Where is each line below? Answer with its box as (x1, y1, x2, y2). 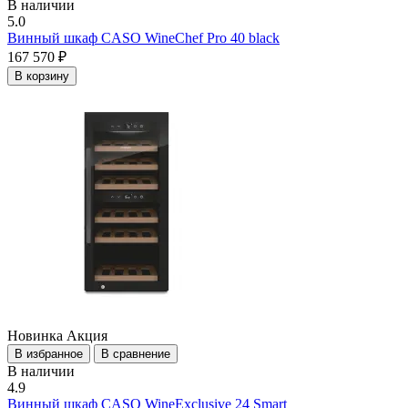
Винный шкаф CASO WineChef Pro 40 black (7, 30, 280, 46)
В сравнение (101, 347, 170, 362)
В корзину (15, 69, 69, 84)
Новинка (7, 328, 63, 344)
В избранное (15, 347, 83, 362)
